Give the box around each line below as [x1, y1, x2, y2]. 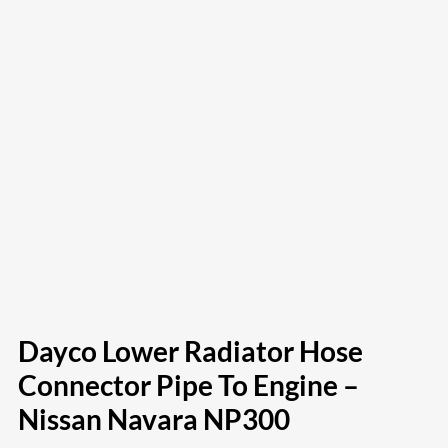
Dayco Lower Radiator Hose [18, 333, 363, 368]
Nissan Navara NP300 [18, 401, 290, 436]
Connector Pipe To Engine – [18, 367, 359, 402]
